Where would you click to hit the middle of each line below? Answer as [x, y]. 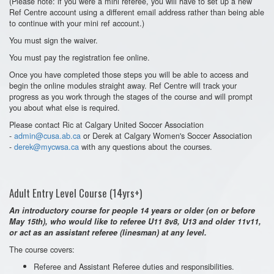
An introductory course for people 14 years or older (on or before [132, 210]
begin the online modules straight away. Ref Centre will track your [123, 85]
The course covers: [42, 249]
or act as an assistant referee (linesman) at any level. [108, 232]
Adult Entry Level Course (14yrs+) [76, 193]
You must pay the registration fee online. [80, 57]
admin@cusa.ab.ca [47, 135]
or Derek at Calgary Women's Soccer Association [166, 135]
